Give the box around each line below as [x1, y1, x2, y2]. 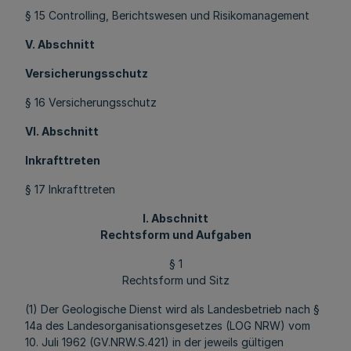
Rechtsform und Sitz [121, 273, 230, 287]
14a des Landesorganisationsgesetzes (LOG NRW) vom [25, 319, 310, 332]
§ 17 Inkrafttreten [25, 183, 115, 196]
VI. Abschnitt [25, 125, 99, 138]
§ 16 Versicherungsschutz [25, 96, 157, 109]
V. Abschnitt [25, 38, 95, 51]
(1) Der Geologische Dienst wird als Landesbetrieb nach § [25, 302, 320, 316]
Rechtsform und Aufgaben [100, 228, 251, 241]
